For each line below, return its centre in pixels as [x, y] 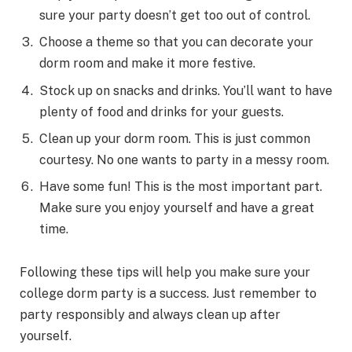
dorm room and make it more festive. [147, 64]
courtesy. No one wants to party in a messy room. [184, 159]
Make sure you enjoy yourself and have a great [177, 207]
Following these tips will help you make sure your [165, 273]
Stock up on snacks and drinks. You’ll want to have [186, 90]
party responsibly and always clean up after [150, 315]
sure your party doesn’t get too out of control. [175, 16]
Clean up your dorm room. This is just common [175, 138]
